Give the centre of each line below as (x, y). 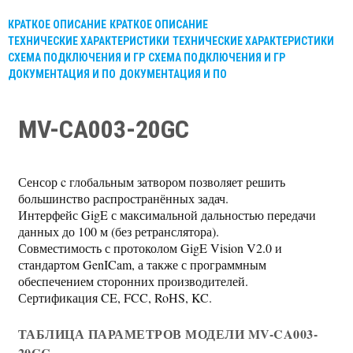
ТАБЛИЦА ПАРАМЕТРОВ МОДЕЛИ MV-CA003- (168, 334)
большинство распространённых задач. (123, 198)
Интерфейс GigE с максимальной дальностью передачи (167, 215)
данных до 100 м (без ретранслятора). (118, 231)
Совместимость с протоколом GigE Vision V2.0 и (150, 248)
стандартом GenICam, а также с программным (142, 264)
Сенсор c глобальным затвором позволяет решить (151, 182)
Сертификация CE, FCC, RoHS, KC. (115, 297)
